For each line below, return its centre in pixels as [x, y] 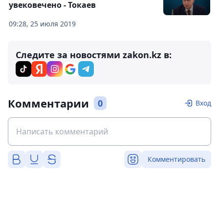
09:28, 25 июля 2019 [42, 24]
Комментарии [48, 103]
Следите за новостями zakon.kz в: [94, 55]
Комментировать [176, 159]
